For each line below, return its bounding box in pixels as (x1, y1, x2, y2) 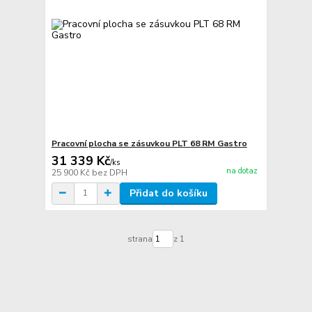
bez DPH (91, 166, 127, 178)
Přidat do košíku (129, 186, 208, 200)
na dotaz (226, 165, 258, 176)
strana (127, 233, 153, 245)
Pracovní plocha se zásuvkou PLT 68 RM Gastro (51, 137, 247, 149)
